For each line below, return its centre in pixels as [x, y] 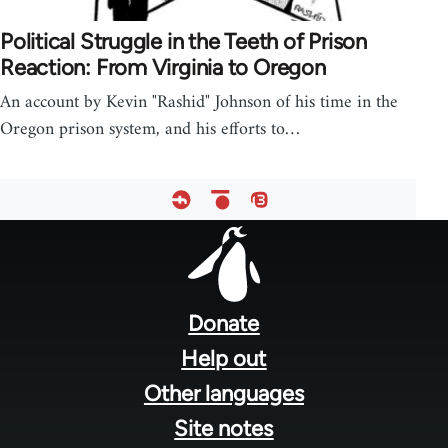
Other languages [223, 393]
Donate [224, 323]
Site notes [224, 428]
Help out [224, 358]
